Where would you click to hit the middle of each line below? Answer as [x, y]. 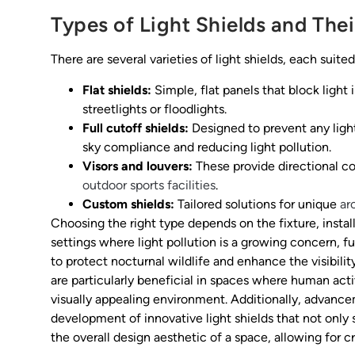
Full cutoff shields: [136, 128]
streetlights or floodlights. [155, 109]
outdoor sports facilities [149, 185]
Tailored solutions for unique [257, 204]
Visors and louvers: [137, 166]
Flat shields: [117, 90]
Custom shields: [128, 204]
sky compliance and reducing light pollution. [207, 147]
